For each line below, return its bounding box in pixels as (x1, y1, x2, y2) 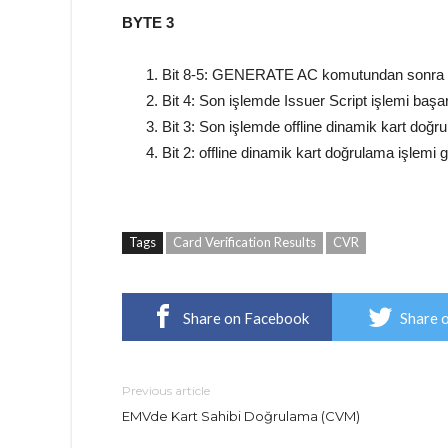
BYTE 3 (122, 14, 174, 31)
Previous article (122, 383, 210, 398)
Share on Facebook (182, 309, 309, 327)
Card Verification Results (173, 234, 316, 250)
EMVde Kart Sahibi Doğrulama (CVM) (122, 408, 360, 424)
